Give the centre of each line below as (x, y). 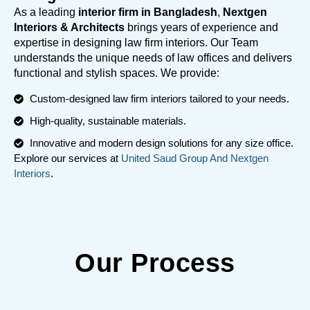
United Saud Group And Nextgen (195, 158)
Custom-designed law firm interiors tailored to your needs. (159, 98)
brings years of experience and (201, 28)
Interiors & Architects (69, 28)
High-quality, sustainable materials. (108, 120)
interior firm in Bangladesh (148, 12)
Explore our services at (66, 158)
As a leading (46, 12)
